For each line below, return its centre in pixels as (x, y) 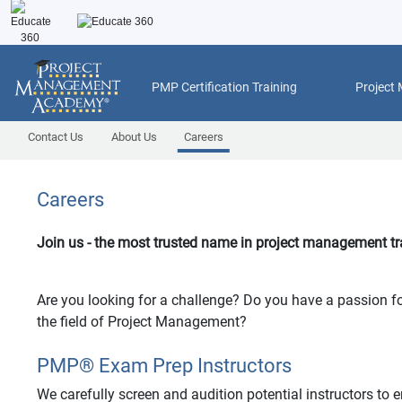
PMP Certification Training (224, 87)
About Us (134, 137)
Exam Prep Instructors (193, 366)
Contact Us (56, 137)
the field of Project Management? (142, 322)
